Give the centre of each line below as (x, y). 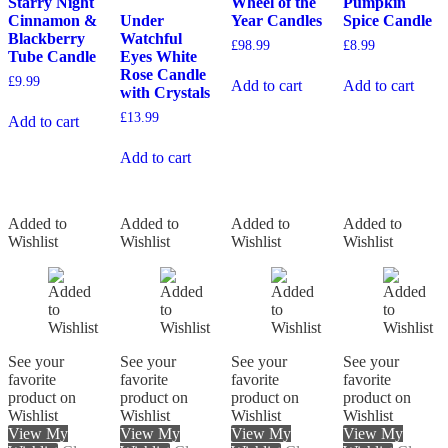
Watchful (150, 39)
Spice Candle (387, 21)
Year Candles (277, 21)
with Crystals (164, 93)
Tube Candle (52, 57)
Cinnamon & (52, 21)
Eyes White (158, 57)
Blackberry (46, 39)
